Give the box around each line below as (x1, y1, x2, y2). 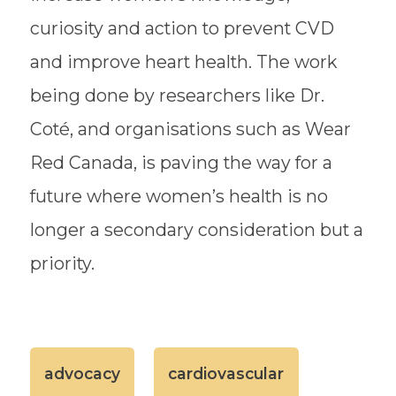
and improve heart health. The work (29, 50, 337, 72)
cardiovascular (168, 363, 285, 383)
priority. (29, 252, 95, 274)
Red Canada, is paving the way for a (29, 151, 332, 173)
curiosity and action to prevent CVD (29, 17, 334, 39)
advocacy (43, 363, 120, 383)
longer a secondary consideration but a (29, 218, 363, 240)
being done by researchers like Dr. (29, 84, 324, 106)
